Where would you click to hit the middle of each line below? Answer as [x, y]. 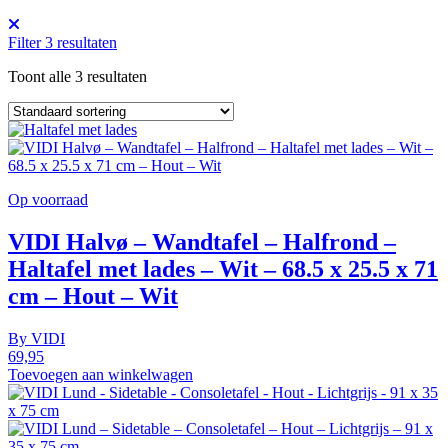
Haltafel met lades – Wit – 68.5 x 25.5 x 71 [223, 268]
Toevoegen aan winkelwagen [100, 374]
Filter [26, 42]
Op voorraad [48, 199]
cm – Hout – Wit [93, 295]
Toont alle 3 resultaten [77, 76]
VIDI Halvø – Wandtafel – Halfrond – [202, 241]
